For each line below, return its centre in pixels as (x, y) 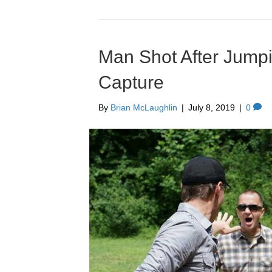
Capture (131, 83)
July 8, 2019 (212, 108)
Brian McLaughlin (144, 108)
